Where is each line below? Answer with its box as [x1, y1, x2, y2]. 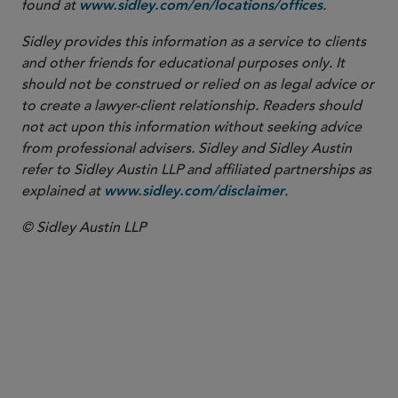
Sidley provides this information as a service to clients [21, 33, 366, 51]
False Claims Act [21, 330, 131, 345]
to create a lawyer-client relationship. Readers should [21, 97, 362, 115]
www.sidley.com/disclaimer [104, 185, 284, 199]
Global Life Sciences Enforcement [21, 352, 243, 366]
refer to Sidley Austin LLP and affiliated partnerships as [21, 161, 371, 179]
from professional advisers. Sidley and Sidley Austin [21, 139, 352, 157]
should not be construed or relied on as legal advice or [21, 76, 374, 93]
